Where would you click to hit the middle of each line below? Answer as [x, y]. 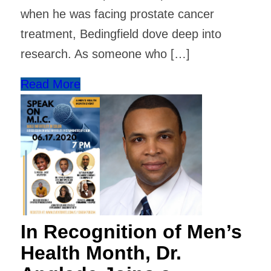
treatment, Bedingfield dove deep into [121, 34]
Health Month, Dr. [101, 253]
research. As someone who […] [105, 54]
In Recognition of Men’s [131, 232]
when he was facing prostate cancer [117, 14]
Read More [50, 84]
